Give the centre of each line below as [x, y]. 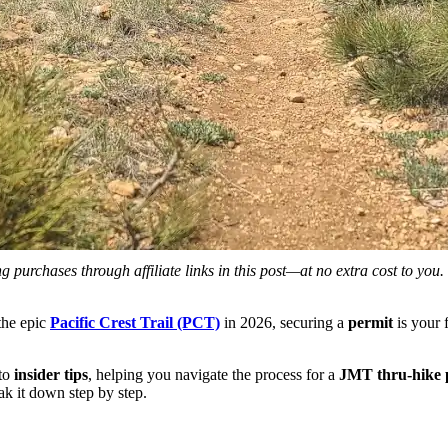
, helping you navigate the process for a [213, 374]
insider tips [51, 374]
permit [372, 322]
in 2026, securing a [284, 322]
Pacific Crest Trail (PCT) [135, 322]
